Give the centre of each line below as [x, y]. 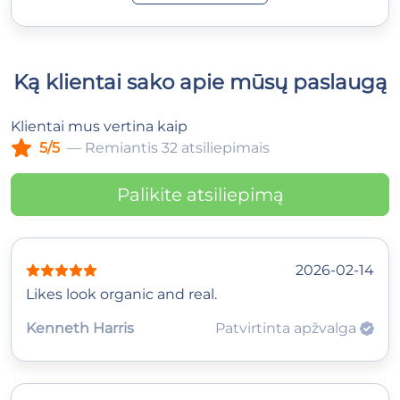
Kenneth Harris [80, 328]
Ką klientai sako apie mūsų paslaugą [200, 81]
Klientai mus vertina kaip [99, 126]
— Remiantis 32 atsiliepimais [168, 147]
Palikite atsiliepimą [200, 194]
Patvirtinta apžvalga [287, 328]
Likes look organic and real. [121, 294]
